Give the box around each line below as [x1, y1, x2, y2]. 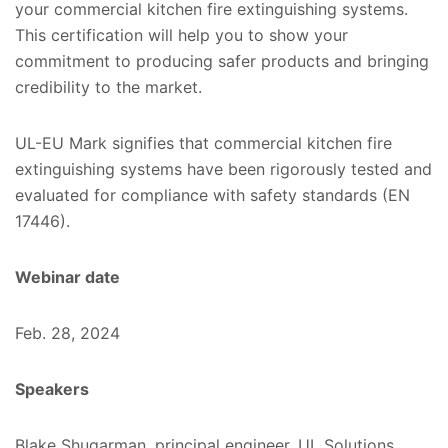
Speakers [15, 378, 89, 399]
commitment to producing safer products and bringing [15, 50, 429, 71]
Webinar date [15, 266, 120, 287]
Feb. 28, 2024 [15, 322, 120, 343]
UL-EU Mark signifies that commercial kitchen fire [15, 132, 392, 153]
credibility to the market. [15, 76, 202, 97]
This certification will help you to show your [15, 24, 348, 45]
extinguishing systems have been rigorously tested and [15, 158, 432, 179]
